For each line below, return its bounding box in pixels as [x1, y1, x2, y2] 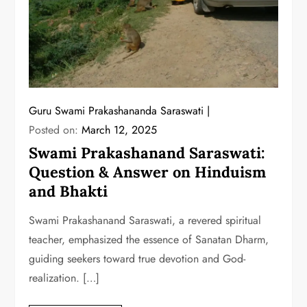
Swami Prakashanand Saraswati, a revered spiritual [29, 212, 262, 229]
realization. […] [29, 270, 100, 286]
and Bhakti [29, 182, 108, 201]
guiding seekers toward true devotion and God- [29, 251, 246, 267]
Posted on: [29, 122, 82, 138]
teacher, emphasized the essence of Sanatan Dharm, [29, 232, 269, 248]
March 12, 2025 [82, 122, 158, 138]
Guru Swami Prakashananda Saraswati [29, 103, 204, 119]
